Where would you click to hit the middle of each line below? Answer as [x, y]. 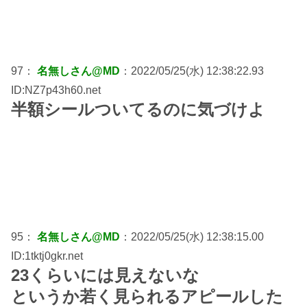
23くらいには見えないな [105, 275]
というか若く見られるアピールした [147, 296]
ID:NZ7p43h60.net [56, 90]
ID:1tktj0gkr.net [47, 256]
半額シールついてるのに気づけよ [138, 109]
